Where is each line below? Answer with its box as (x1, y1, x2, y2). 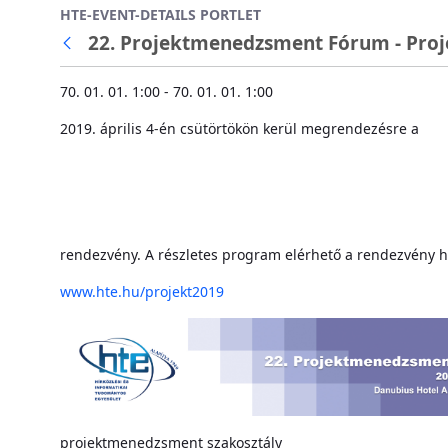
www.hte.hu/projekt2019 (60, 281, 224, 301)
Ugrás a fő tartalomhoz (7, 8, 161, 27)
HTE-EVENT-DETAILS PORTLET (60, 5, 261, 24)
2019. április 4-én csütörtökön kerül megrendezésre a (60, 118, 423, 138)
